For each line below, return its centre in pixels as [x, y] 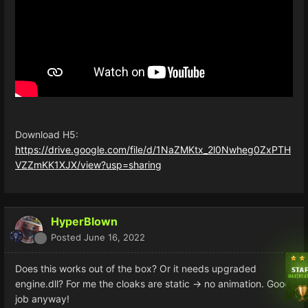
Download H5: [47, 134]
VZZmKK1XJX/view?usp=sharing [88, 164]
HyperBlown [84, 221]
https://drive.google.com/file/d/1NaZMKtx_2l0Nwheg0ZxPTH [153, 149]
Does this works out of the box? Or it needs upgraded [136, 268]
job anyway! [44, 298]
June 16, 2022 [114, 237]
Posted [67, 237]
